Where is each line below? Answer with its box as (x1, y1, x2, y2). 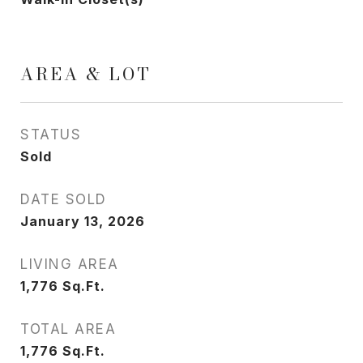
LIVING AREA (20, 256, 119, 272)
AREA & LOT (20, 61, 152, 87)
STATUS (20, 126, 81, 143)
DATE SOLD (20, 191, 107, 207)
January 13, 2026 (20, 213, 145, 229)
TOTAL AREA (20, 321, 116, 337)
